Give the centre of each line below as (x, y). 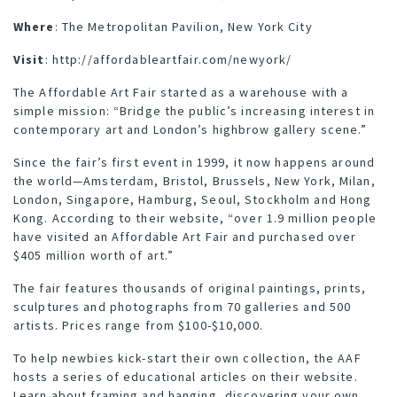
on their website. (303, 377)
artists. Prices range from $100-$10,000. (138, 326)
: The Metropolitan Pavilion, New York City (183, 27)
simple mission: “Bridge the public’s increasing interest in (195, 111)
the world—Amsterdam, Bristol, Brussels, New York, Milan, (195, 181)
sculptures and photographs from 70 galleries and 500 (183, 307)
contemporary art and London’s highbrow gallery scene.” (191, 130)
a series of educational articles (150, 377)
